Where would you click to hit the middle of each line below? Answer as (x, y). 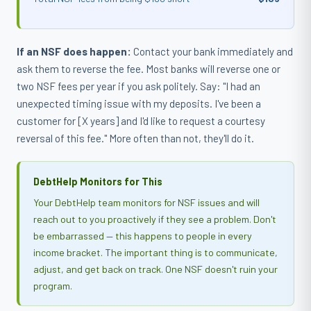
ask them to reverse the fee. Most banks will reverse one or (149, 69)
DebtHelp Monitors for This (98, 182)
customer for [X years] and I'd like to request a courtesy (141, 121)
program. (53, 286)
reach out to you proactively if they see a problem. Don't (155, 219)
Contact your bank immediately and (212, 51)
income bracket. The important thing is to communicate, (155, 252)
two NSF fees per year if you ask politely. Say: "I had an (138, 86)
